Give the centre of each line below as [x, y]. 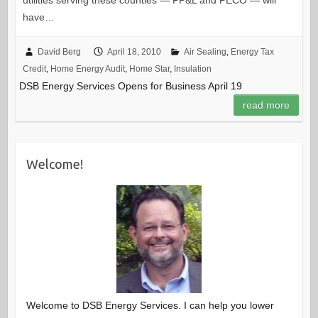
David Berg [59, 51]
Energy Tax [252, 51]
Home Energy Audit [87, 68]
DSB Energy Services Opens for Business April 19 [130, 86]
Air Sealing [205, 51]
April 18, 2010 [134, 51]
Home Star [149, 68]
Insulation [192, 68]
